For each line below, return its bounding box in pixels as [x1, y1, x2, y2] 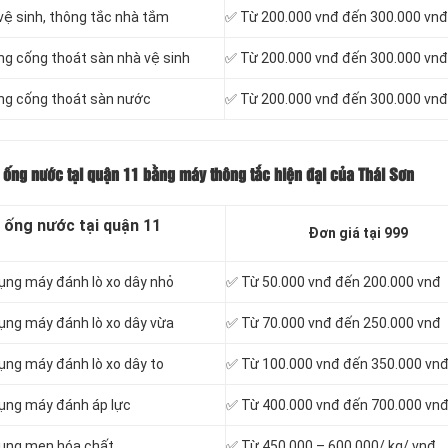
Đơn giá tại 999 [308, 225, 408, 242]
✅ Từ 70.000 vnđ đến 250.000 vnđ [226, 315, 441, 332]
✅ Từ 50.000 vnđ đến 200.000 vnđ [226, 274, 441, 291]
